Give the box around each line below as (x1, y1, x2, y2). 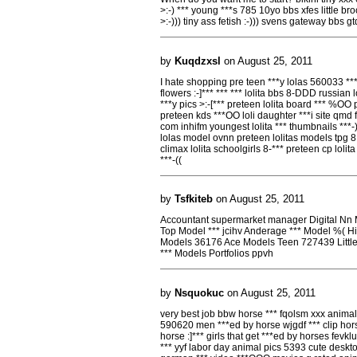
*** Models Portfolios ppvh (160, 248, 273, 259)
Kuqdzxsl (175, 54, 221, 67)
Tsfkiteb (175, 193, 213, 205)
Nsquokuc (175, 286, 224, 299)
